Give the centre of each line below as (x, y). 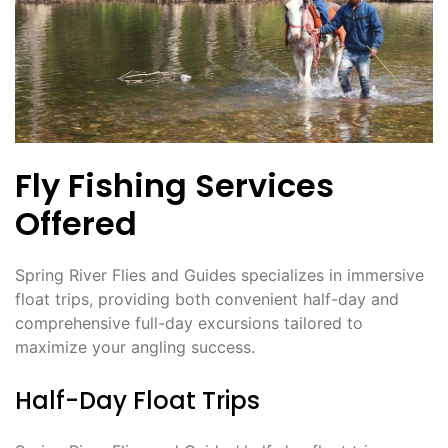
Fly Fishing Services (174, 186)
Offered (76, 224)
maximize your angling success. (135, 347)
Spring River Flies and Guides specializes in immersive (219, 275)
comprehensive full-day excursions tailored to (189, 323)
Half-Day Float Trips (137, 401)
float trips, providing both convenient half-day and (207, 299)
